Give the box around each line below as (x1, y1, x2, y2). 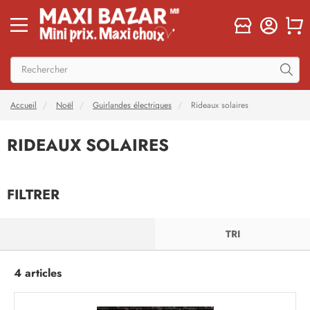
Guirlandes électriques (93, 100, 172, 111)
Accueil (10, 100, 37, 111)
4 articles (14, 265, 62, 281)
